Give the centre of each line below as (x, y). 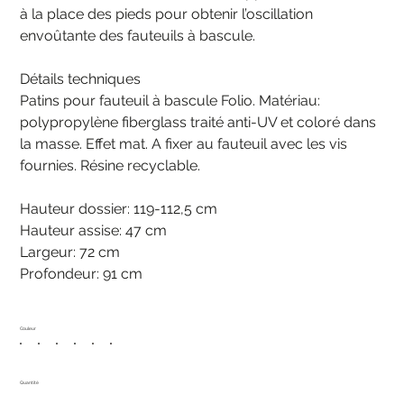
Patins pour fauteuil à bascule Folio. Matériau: (170, 100)
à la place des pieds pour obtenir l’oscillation (167, 14)
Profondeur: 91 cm (82, 273)
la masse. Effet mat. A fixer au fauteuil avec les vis (184, 143)
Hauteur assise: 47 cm (94, 230)
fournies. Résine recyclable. (110, 165)
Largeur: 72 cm (70, 252)
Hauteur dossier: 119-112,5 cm (119, 208)
